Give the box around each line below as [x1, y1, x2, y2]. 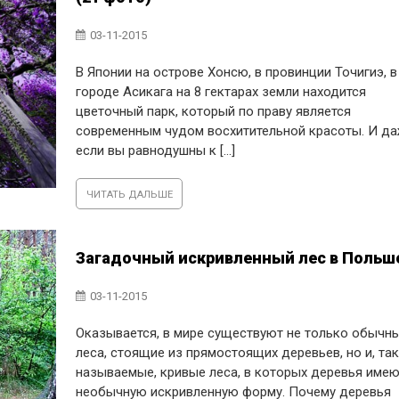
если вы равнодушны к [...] [76, 142, 236, 159]
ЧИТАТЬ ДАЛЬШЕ [85, 189, 173, 200]
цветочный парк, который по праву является [76, 103, 352, 119]
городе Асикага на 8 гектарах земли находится [76, 84, 367, 100]
